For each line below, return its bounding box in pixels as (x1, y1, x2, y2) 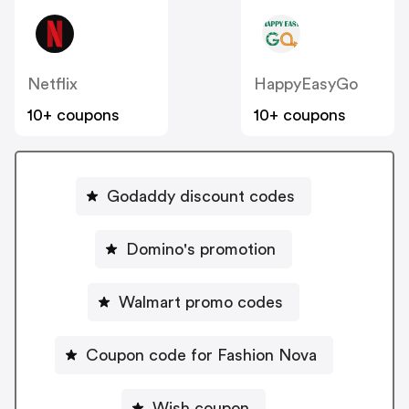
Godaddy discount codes (107, 187, 295, 204)
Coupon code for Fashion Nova (85, 346, 317, 363)
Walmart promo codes (119, 293, 283, 310)
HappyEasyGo (254, 76, 358, 93)
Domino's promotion (126, 240, 276, 257)
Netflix (27, 76, 78, 93)
